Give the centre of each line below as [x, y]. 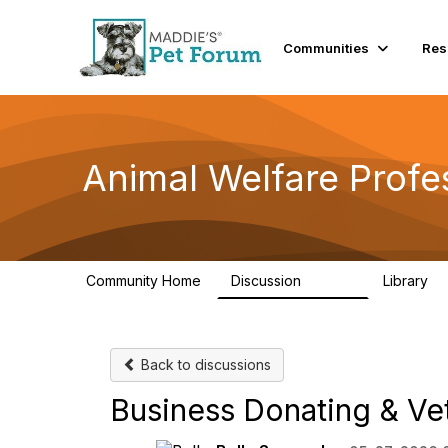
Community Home [143, 280]
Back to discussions [204, 364]
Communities [326, 47]
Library [407, 280]
